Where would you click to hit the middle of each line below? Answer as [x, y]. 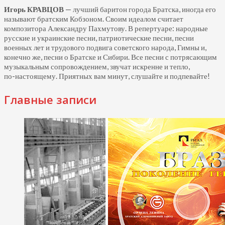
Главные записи [50, 99]
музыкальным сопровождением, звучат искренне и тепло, [97, 66]
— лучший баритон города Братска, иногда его [140, 9]
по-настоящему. [31, 76]
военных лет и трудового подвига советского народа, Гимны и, [105, 47]
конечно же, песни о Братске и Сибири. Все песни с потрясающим [110, 57]
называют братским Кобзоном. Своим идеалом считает [94, 19]
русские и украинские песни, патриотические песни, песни [99, 38]
